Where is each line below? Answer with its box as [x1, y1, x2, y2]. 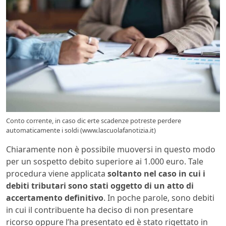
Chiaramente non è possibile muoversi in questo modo [6, 143, 215, 155]
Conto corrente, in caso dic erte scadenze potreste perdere [6, 116, 181, 125]
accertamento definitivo [6, 192, 103, 203]
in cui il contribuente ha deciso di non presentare [6, 204, 193, 215]
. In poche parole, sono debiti [103, 192, 214, 203]
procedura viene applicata [6, 167, 107, 179]
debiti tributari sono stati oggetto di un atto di [6, 180, 194, 191]
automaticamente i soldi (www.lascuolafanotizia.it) [6, 125, 156, 135]
